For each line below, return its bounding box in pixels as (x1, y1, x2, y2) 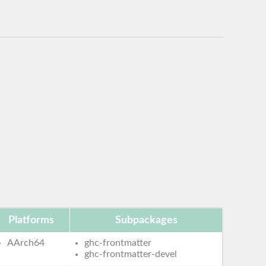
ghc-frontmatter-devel (84, 249, 178, 259)
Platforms (8, 214, 54, 226)
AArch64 (7, 237, 45, 248)
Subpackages (115, 214, 178, 226)
